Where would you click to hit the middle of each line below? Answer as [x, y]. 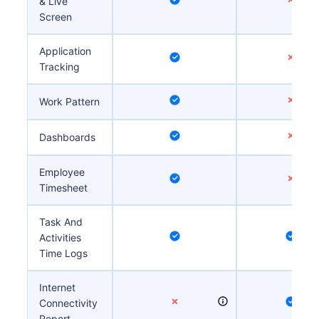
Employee [62, 172]
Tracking [60, 66]
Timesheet [64, 187]
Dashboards [68, 137]
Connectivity [69, 303]
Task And [61, 221]
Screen [56, 16]
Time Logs [64, 253]
